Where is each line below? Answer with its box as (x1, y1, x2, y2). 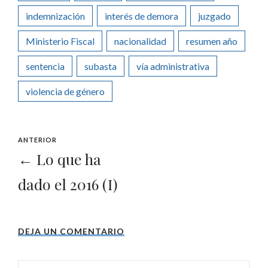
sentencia (26, 60, 65, 72)
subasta (84, 60, 117, 72)
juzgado (198, 10, 231, 22)
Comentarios (17, 249, 71, 261)
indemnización (26, 10, 85, 22)
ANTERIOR (18, 135, 57, 144)
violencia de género (26, 85, 105, 97)
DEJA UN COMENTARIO (18, 226, 124, 236)
